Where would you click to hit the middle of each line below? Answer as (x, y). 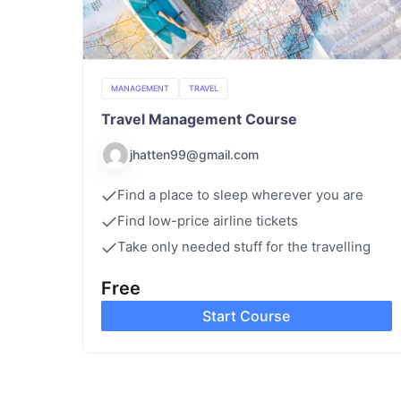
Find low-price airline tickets (208, 220)
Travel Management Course (199, 119)
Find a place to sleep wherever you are (240, 194)
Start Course (247, 316)
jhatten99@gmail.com (194, 155)
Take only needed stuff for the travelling (244, 246)
